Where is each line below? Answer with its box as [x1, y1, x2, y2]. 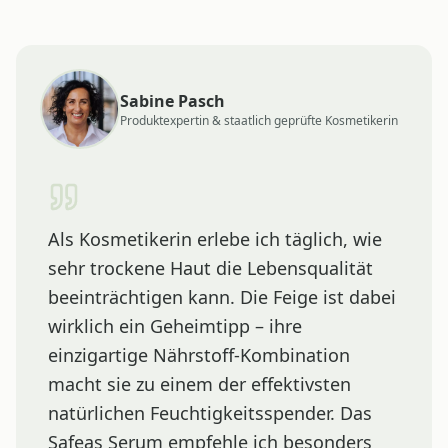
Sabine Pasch [120, 89, 225, 112]
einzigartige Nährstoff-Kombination [48, 342, 350, 367]
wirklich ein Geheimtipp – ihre [48, 313, 302, 338]
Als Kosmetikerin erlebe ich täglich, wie [48, 226, 382, 251]
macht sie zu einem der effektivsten [48, 371, 351, 396]
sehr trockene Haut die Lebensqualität [48, 255, 373, 280]
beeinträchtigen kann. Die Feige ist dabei [48, 284, 396, 309]
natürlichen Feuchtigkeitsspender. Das [48, 400, 372, 425]
